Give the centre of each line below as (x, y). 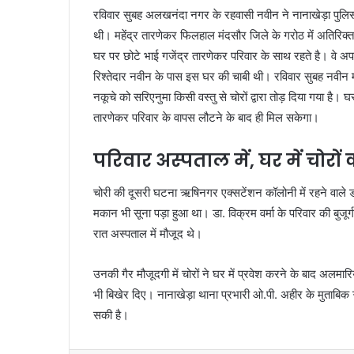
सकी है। (111, 314)
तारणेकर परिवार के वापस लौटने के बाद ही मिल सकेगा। (206, 118)
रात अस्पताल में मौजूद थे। (148, 233)
